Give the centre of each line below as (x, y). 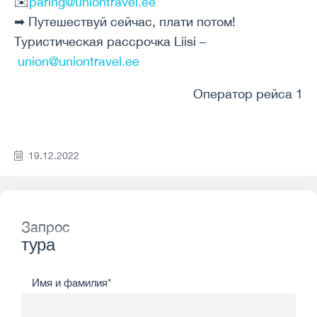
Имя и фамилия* (71, 283)
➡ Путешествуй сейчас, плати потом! (125, 22)
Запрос (46, 227)
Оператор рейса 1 (248, 94)
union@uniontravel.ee (79, 61)
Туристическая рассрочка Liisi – (110, 41)
